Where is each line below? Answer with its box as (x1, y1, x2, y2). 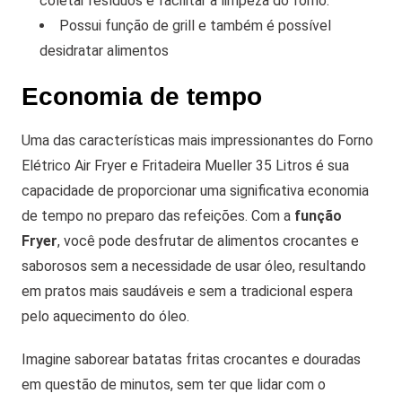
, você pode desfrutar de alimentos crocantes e (57, 232, 359, 250)
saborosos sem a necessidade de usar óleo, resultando (22, 258, 366, 275)
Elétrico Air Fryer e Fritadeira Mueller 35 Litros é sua (22, 157, 349, 175)
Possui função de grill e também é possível (59, 17, 331, 35)
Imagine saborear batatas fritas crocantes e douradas (22, 351, 361, 369)
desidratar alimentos (39, 42, 169, 60)
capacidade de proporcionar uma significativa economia (22, 182, 369, 200)
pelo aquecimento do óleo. (22, 308, 189, 326)
